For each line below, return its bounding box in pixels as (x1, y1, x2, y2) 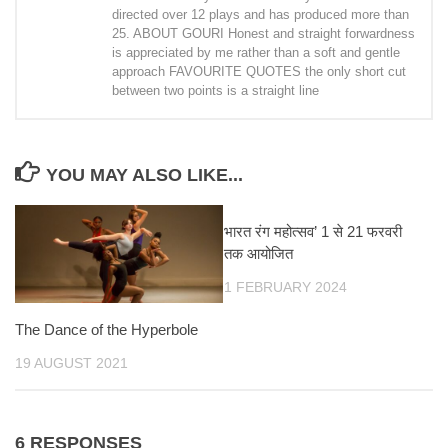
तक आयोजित (224, 245, 293, 263)
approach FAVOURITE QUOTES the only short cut (112, 64, 406, 80)
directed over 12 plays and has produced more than (112, 7, 409, 23)
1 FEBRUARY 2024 (224, 279, 347, 296)
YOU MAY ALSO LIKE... (45, 165, 243, 186)
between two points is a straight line (112, 83, 319, 99)
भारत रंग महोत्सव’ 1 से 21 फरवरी (224, 223, 402, 241)
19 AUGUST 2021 (15, 355, 128, 372)
